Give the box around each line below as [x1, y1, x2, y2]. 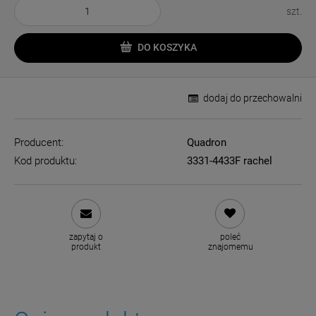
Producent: [14, 135, 63, 149]
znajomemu [207, 241, 253, 252]
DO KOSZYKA [137, 41, 197, 53]
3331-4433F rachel [186, 154, 272, 167]
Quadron [186, 135, 226, 149]
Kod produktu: [14, 154, 77, 167]
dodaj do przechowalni [203, 92, 302, 104]
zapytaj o [69, 231, 103, 242]
